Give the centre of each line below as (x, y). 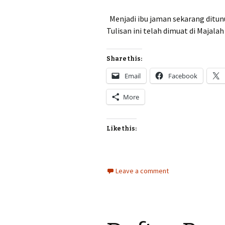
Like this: (122, 129)
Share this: (124, 59)
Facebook (183, 76)
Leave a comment (142, 171)
